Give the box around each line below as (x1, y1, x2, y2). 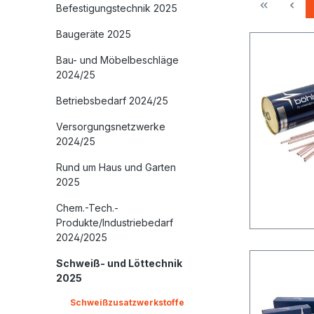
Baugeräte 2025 (56, 28, 131, 41)
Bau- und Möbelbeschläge (56, 54, 179, 67)
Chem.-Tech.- (56, 202, 118, 214)
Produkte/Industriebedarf (56, 217, 173, 229)
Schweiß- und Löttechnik (56, 257, 182, 270)
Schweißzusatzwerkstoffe (70, 297, 184, 308)
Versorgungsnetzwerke (56, 121, 165, 133)
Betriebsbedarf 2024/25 (56, 95, 168, 107)
